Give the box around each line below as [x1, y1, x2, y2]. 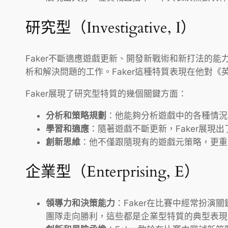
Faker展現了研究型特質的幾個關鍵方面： [25, 89, 187, 99]
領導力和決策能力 [46, 198, 115, 209]
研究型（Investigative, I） [25, 17, 196, 38]
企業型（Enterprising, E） [25, 162, 199, 183]
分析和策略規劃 [46, 110, 106, 121]
